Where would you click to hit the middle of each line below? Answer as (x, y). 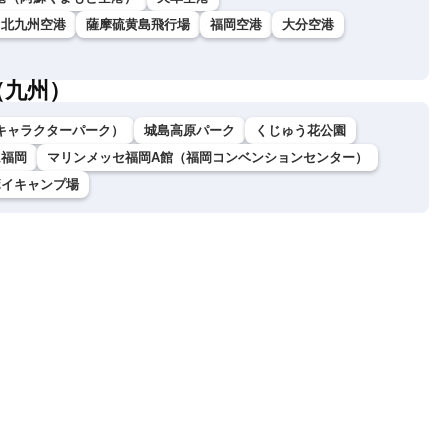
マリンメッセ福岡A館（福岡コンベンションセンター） (207, 158)
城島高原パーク (189, 131)
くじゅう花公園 (300, 131)
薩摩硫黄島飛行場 (138, 25)
